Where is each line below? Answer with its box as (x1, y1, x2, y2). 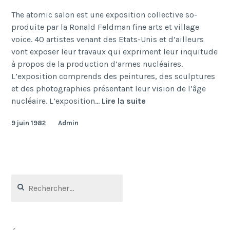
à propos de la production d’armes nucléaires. (11, 59, 183, 69)
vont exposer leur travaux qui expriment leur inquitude (11, 46, 218, 56)
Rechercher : (11, 175, 48, 183)
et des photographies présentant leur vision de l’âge (11, 83, 206, 93)
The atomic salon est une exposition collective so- (11, 9, 198, 20)
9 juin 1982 (11, 119, 46, 127)
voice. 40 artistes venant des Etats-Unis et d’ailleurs (11, 34, 204, 44)
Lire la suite (102, 95, 146, 106)
